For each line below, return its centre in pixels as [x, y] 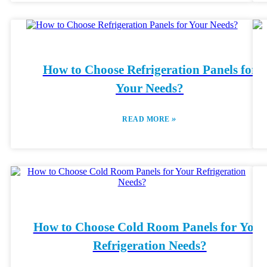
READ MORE [147, 119]
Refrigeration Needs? [150, 246]
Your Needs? [150, 88]
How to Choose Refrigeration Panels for [150, 70]
